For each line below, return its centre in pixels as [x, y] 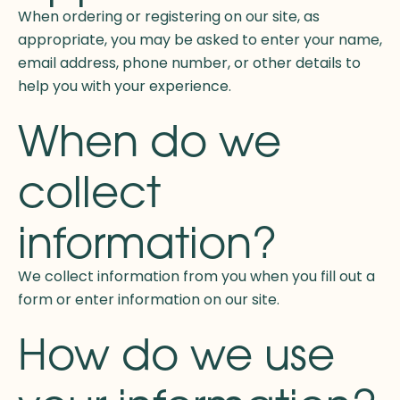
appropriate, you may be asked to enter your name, [200, 40]
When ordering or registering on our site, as [169, 17]
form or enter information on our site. [149, 300]
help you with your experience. [125, 87]
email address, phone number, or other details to [189, 63]
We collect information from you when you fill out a [196, 277]
